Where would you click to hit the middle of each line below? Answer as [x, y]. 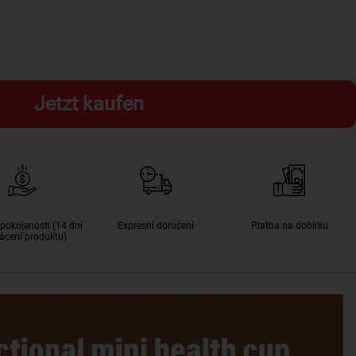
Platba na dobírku [289, 226]
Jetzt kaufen [89, 104]
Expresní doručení [156, 226]
